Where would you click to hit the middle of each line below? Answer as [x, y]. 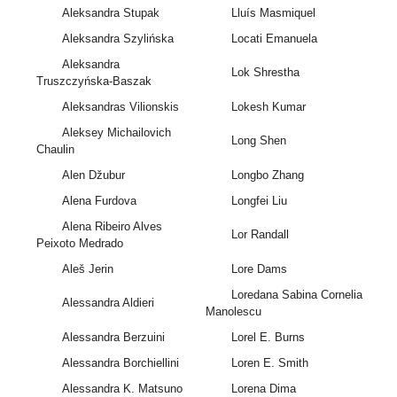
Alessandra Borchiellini [120, 363]
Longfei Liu [259, 201]
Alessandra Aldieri [108, 303]
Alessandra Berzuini [113, 338]
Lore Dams [259, 269]
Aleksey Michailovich [116, 133]
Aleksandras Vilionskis [120, 107]
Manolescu [234, 312]
